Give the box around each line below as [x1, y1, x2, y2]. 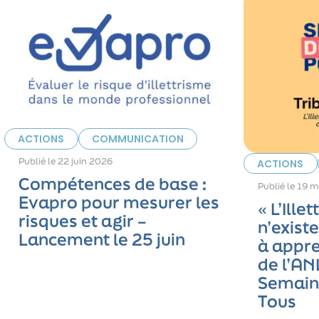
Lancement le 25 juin [19, 229, 186, 251]
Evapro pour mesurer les [19, 192, 220, 214]
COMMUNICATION [91, 132, 184, 147]
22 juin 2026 [58, 155, 113, 168]
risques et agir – [19, 210, 147, 233]
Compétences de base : [19, 173, 207, 196]
